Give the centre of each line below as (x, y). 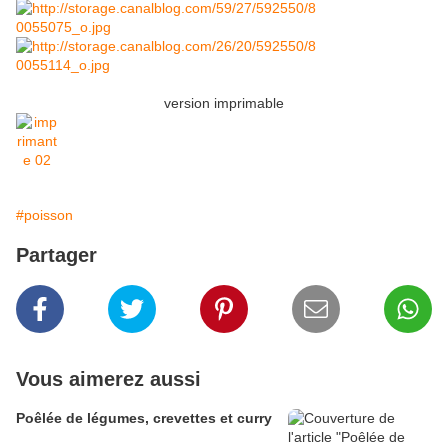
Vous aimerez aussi (108, 379)
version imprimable (224, 103)
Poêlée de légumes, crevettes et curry (144, 418)
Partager (56, 255)
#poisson (44, 215)
